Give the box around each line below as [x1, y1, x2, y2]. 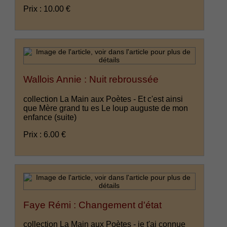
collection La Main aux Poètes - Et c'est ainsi [23, 94, 183, 103]
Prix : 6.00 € [23, 130, 66, 139]
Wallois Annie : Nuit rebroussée [23, 74, 159, 85]
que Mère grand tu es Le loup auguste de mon [23, 103, 188, 112]
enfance [23, 112, 55, 122]
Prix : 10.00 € [23, 5, 71, 14]
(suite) [54, 112, 77, 122]
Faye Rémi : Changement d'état [23, 199, 162, 210]
